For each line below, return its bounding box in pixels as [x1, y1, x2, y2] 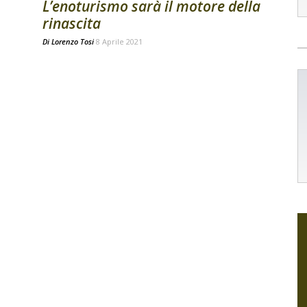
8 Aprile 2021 [96, 36, 143, 47]
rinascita [42, 14, 101, 33]
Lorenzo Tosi [51, 36, 94, 47]
